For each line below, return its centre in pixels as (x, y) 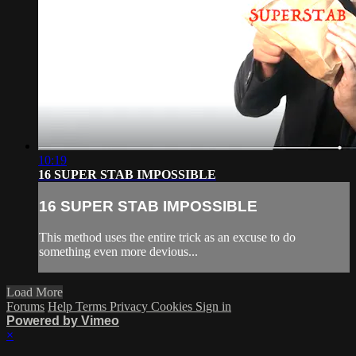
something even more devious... (118, 251)
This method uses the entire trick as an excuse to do (167, 237)
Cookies (173, 306)
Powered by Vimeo (63, 320)
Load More (35, 292)
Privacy (130, 306)
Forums (25, 306)
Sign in (213, 306)
